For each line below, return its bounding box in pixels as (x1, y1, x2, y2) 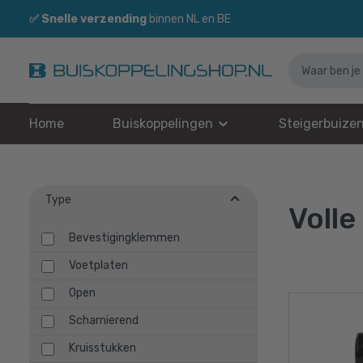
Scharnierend (69, 314, 139, 327)
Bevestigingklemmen (69, 231, 180, 245)
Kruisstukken (69, 341, 136, 355)
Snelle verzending (41, 11, 147, 26)
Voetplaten (69, 258, 128, 272)
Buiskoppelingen (113, 116, 213, 131)
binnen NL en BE (149, 11, 231, 26)
